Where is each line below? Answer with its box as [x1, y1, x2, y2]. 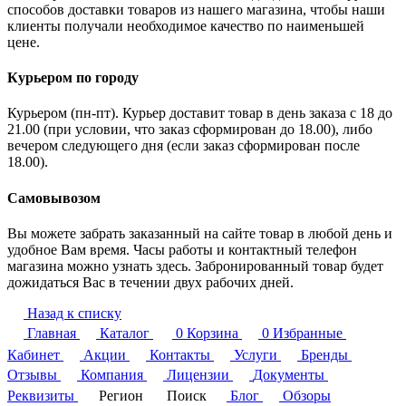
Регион [99, 387, 143, 403]
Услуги [234, 346, 277, 362]
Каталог [100, 324, 150, 341]
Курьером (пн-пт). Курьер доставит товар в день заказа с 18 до [7, 105, 392, 121]
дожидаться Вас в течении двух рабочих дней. [7, 274, 294, 290]
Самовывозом [7, 189, 101, 206]
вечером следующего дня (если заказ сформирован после [7, 138, 360, 154]
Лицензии [167, 366, 229, 382]
